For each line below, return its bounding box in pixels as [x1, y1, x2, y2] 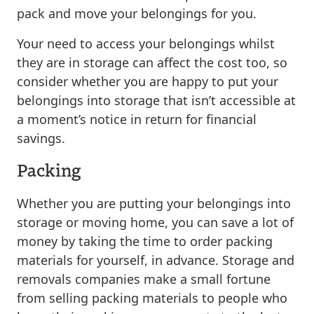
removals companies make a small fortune [17, 270, 271, 287]
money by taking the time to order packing [17, 232, 273, 250]
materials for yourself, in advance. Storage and [17, 251, 294, 268]
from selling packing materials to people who [17, 289, 287, 306]
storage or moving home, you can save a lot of [17, 213, 294, 231]
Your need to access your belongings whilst [17, 34, 275, 52]
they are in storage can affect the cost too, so [17, 53, 287, 71]
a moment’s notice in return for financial [17, 110, 257, 128]
